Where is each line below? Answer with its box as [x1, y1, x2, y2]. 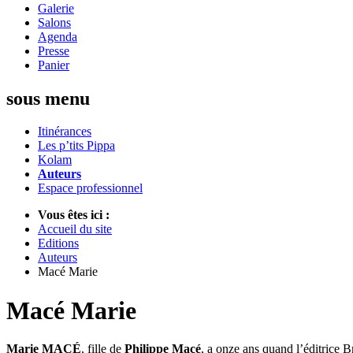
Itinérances [38, 124, 91, 139]
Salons [38, 15, 71, 29]
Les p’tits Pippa [38, 139, 115, 153]
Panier [38, 58, 69, 72]
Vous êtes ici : [38, 208, 110, 222]
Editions [38, 236, 79, 251]
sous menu [6, 87, 90, 109]
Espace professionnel [38, 181, 143, 195]
